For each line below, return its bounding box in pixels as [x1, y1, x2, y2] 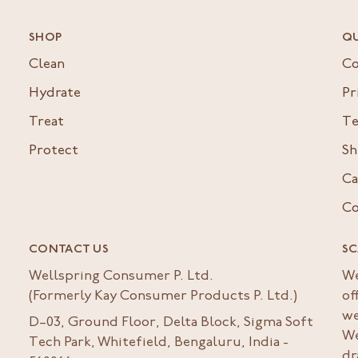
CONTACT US [29, 244, 109, 256]
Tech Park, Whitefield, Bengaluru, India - [29, 336, 288, 350]
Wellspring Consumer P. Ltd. [29, 270, 213, 284]
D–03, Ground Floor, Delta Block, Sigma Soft [29, 316, 313, 330]
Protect [29, 145, 78, 158]
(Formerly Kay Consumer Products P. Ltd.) [29, 290, 297, 304]
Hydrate [29, 87, 81, 101]
